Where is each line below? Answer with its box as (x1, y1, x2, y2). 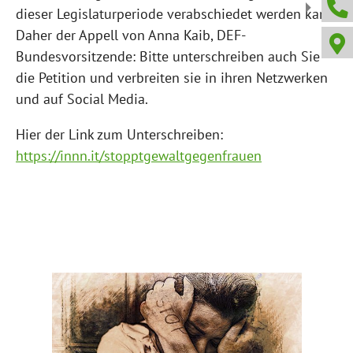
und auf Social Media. (16, 89, 148, 108)
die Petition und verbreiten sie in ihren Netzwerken (16, 68, 328, 87)
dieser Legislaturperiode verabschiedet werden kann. (16, 4, 337, 23)
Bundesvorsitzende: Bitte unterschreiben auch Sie (16, 46, 320, 65)
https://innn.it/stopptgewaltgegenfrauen (16, 146, 262, 165)
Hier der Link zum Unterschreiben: (16, 124, 223, 143)
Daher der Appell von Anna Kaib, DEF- (16, 25, 246, 44)
